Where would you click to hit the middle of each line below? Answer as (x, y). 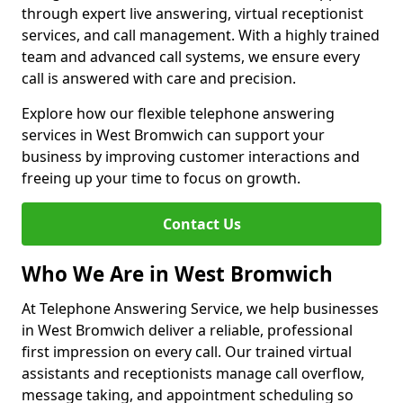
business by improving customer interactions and (191, 157)
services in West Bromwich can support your (173, 135)
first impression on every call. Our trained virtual (187, 352)
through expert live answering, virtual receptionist (193, 13)
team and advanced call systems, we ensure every (191, 57)
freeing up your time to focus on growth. (161, 178)
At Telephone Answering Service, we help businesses (200, 309)
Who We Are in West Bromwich (177, 274)
